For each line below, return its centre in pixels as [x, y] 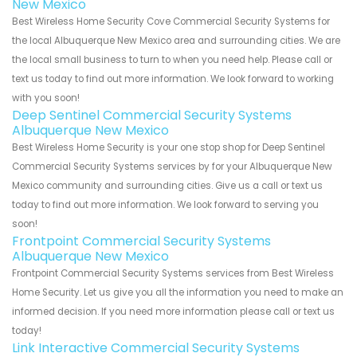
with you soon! [46, 98]
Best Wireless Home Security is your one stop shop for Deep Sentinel [169, 148]
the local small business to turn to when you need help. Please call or [172, 60]
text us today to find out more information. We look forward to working [173, 79]
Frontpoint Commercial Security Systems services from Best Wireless [173, 274]
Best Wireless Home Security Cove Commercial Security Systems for [171, 22]
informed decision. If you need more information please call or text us [173, 312]
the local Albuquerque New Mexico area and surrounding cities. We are [176, 41]
